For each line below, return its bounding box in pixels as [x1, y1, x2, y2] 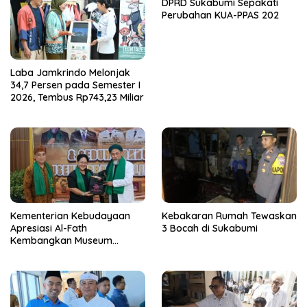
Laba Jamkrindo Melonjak [10, 66, 130, 79]
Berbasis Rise [10, 247, 71, 260]
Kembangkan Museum [10, 234, 112, 247]
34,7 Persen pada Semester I [10, 78, 140, 91]
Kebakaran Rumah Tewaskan [162, 210, 297, 223]
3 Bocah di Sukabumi [162, 222, 258, 235]
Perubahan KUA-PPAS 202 [162, 8, 279, 21]
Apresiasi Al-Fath [10, 222, 87, 235]
